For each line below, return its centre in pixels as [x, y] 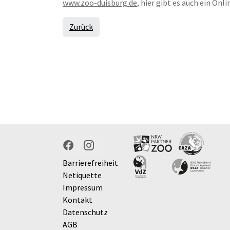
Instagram [101, 151]
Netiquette [82, 175]
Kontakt [78, 200]
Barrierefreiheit [90, 163]
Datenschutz [85, 212]
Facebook [79, 151]
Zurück [81, 27]
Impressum [83, 187]
